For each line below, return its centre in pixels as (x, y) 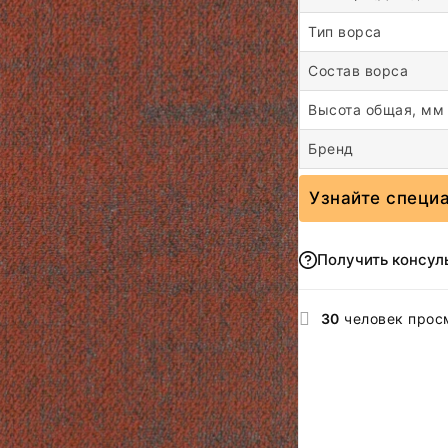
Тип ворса (345, 31)
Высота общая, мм (376, 109)
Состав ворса (358, 70)
